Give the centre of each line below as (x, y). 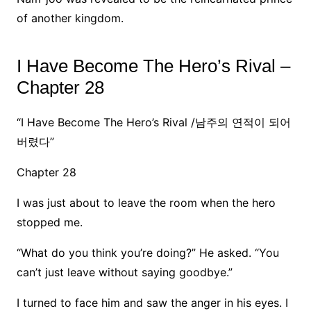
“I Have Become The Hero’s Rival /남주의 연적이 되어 (153, 123)
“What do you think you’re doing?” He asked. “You (148, 253)
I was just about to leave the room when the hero (146, 203)
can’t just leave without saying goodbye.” (124, 272)
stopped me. (49, 222)
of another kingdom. (70, 18)
